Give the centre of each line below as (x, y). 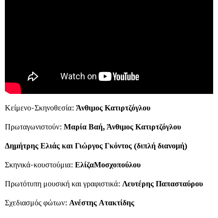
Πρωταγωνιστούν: (34, 126)
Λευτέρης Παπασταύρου (163, 183)
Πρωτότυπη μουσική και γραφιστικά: (64, 183)
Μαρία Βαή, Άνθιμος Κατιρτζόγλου (122, 126)
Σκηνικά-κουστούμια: (40, 164)
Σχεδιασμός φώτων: (37, 202)
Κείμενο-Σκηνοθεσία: (40, 107)
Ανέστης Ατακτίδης (102, 202)
